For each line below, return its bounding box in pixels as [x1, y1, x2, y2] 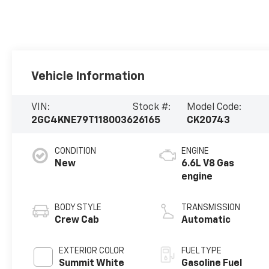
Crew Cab [55, 215, 100, 225]
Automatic [181, 215, 231, 225]
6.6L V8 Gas [181, 159, 235, 169]
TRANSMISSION [181, 203, 241, 212]
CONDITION [55, 147, 97, 156]
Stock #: [133, 102, 171, 112]
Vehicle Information [31, 70, 145, 82]
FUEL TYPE [181, 246, 222, 255]
